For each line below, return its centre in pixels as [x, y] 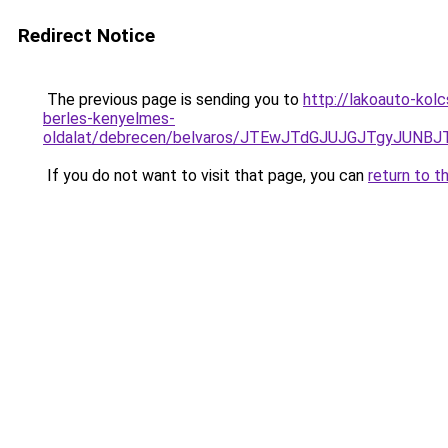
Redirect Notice [86, 35]
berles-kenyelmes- [109, 118]
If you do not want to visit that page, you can [205, 175]
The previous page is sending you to [173, 99]
